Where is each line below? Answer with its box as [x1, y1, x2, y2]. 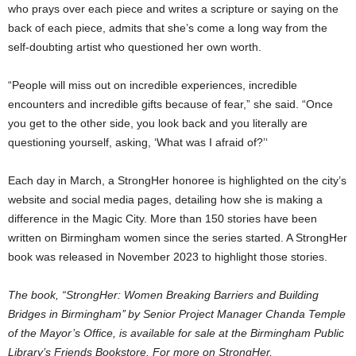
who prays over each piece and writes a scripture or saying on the [8, 2, 339, 15]
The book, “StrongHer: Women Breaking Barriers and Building [8, 288, 319, 301]
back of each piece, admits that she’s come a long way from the [8, 21, 327, 34]
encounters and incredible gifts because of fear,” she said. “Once [8, 97, 333, 110]
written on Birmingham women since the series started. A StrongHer [8, 230, 347, 244]
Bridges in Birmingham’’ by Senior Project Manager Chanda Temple [8, 307, 346, 320]
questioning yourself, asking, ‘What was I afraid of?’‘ [8, 135, 268, 149]
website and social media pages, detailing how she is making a [8, 192, 323, 206]
